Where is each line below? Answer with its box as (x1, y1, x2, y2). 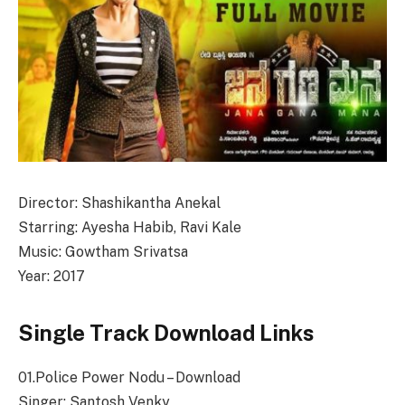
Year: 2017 (18, 267, 85, 285)
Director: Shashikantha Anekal (18, 193, 221, 212)
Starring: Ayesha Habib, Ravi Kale (18, 218, 241, 236)
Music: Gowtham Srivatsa (18, 242, 188, 260)
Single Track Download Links (18, 319, 314, 345)
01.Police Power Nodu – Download (18, 368, 240, 386)
